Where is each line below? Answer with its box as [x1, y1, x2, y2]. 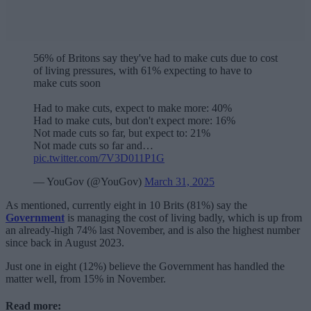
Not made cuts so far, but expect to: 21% [33, 127, 210, 140]
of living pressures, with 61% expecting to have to [33, 65, 252, 77]
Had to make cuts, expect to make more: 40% [33, 102, 232, 115]
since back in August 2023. [6, 237, 124, 249]
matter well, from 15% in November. [6, 273, 166, 285]
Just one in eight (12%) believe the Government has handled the [6, 260, 285, 273]
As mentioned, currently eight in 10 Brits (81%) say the [6, 199, 247, 212]
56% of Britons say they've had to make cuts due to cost [33, 52, 278, 65]
